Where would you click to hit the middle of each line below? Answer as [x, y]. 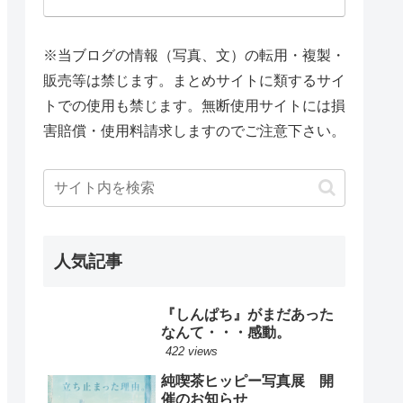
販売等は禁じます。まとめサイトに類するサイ [194, 80]
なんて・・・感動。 [226, 333]
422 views [192, 352]
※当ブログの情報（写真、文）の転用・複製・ [194, 55]
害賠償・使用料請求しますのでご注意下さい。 [194, 130]
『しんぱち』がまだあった [247, 315]
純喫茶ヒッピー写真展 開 [247, 381]
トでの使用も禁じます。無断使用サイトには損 [194, 105]
